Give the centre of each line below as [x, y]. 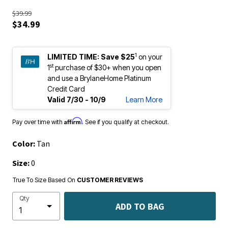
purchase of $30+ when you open [107, 67]
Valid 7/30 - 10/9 [77, 99]
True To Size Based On [45, 180]
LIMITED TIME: [73, 57]
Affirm [73, 121]
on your [150, 57]
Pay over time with [38, 122]
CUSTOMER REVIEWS [110, 180]
